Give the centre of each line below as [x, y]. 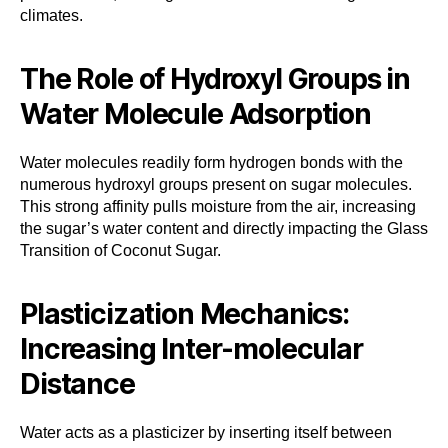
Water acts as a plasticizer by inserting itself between [206, 432]
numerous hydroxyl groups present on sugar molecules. [216, 184]
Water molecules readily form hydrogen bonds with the [211, 162]
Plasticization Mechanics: [184, 313]
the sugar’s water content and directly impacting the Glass [224, 228]
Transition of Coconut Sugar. [120, 250]
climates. [51, 15]
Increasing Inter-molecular [191, 348]
